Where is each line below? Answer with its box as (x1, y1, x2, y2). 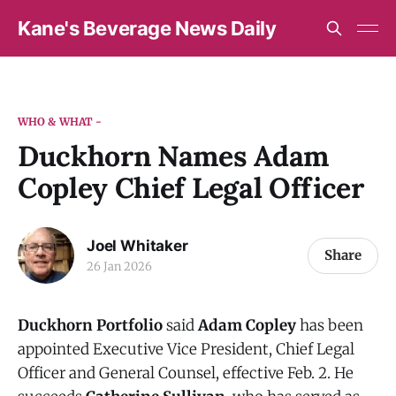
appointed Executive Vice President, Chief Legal (18, 339, 354, 359)
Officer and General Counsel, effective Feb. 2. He (18, 363, 354, 383)
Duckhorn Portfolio (18, 316, 163, 335)
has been (296, 316, 363, 335)
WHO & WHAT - (18, 115, 103, 128)
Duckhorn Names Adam (18, 138, 329, 174)
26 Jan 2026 (87, 258, 152, 274)
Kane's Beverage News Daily (18, 17, 277, 40)
